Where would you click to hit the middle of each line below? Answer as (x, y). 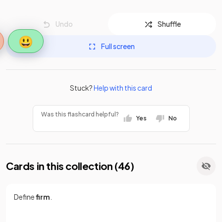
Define (25, 197)
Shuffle (169, 24)
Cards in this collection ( (62, 166)
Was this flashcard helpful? (80, 114)
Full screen (118, 46)
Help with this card (123, 87)
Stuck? (82, 87)
